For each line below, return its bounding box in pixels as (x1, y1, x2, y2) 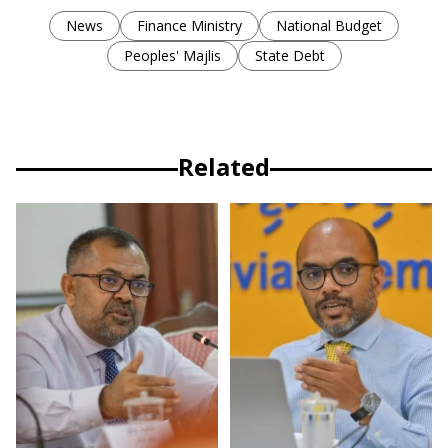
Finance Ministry (137, 16, 242, 36)
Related (178, 150, 270, 184)
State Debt (254, 46, 325, 66)
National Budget (276, 16, 382, 36)
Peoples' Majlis (123, 46, 221, 66)
